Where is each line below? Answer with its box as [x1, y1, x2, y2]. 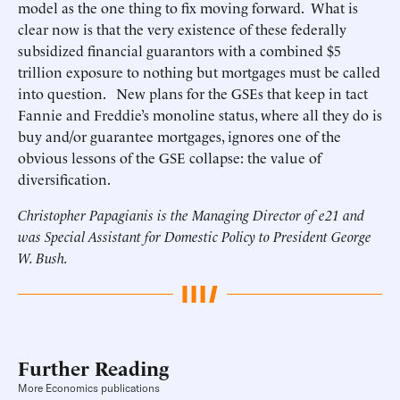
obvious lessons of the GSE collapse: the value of [18, 147, 321, 167]
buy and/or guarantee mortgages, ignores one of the [18, 126, 341, 146]
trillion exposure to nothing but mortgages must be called [18, 62, 380, 81]
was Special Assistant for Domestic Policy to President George [18, 226, 371, 246]
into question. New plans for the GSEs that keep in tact [18, 83, 368, 103]
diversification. [18, 169, 111, 188]
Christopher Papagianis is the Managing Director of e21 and [18, 204, 364, 224]
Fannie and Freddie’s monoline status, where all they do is [18, 104, 382, 124]
